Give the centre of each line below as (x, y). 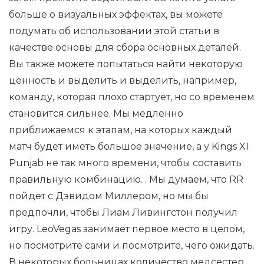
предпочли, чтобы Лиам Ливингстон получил (123, 212)
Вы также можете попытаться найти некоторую (126, 64)
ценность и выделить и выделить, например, (123, 80)
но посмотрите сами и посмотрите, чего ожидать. (132, 245)
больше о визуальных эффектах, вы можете (116, 14)
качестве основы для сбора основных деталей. (125, 47)
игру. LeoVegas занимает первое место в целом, (127, 229)
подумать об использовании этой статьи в (114, 31)
